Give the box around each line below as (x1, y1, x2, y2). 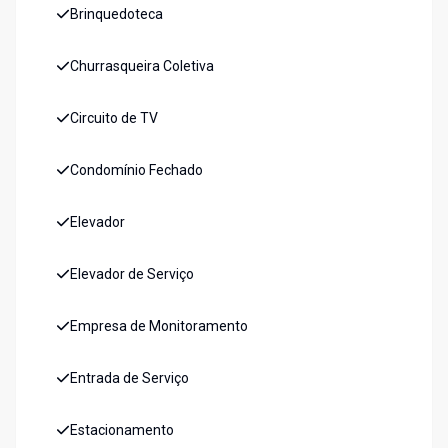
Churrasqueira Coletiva (70, 58, 214, 75)
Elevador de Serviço (70, 266, 194, 283)
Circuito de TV (70, 110, 158, 127)
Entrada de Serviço (70, 370, 189, 387)
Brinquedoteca (70, 6, 163, 23)
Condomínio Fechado (70, 162, 203, 179)
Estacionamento (70, 422, 174, 439)
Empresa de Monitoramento (70, 318, 248, 335)
